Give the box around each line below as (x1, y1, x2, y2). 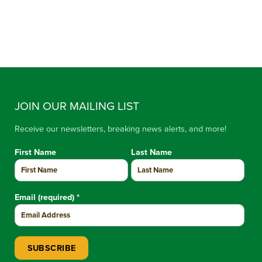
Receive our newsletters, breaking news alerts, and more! (15, 123, 226, 134)
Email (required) (15, 192, 77, 203)
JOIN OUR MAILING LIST (15, 99, 139, 114)
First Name (15, 147, 56, 158)
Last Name (131, 147, 172, 158)
